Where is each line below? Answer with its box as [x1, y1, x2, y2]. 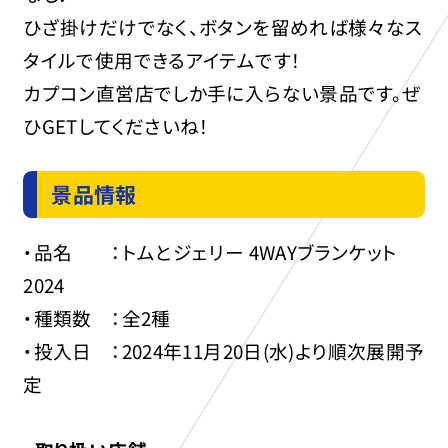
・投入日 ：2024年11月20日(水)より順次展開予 [23, 337, 425, 365]
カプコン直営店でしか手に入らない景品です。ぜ [23, 78, 422, 106]
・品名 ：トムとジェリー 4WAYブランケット [23, 238, 398, 266]
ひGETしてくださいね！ [23, 111, 210, 139]
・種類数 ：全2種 [23, 304, 171, 332]
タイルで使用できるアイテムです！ [23, 45, 302, 73]
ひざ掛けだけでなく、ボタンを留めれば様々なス [23, 12, 423, 40]
